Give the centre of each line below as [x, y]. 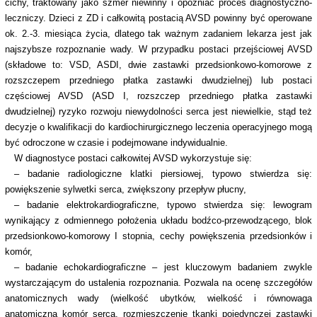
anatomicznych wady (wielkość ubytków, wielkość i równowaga [158, 299]
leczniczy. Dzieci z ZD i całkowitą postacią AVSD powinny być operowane [158, 18]
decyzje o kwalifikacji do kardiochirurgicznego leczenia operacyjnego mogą [158, 127]
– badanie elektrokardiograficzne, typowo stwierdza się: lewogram [163, 205]
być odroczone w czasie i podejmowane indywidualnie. [116, 143]
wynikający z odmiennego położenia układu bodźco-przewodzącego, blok [158, 221]
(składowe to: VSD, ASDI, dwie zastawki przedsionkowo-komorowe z [158, 65]
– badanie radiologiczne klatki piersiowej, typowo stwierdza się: [163, 174]
